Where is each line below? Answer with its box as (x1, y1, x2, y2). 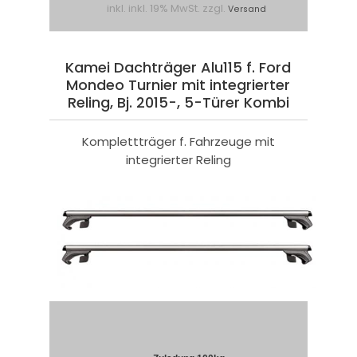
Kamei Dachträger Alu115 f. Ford (65, 57, 292, 78)
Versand (227, 3, 266, 16)
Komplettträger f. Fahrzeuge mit (81, 133, 275, 151)
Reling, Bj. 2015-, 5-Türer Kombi (67, 92, 289, 113)
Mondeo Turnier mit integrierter (66, 75, 291, 96)
